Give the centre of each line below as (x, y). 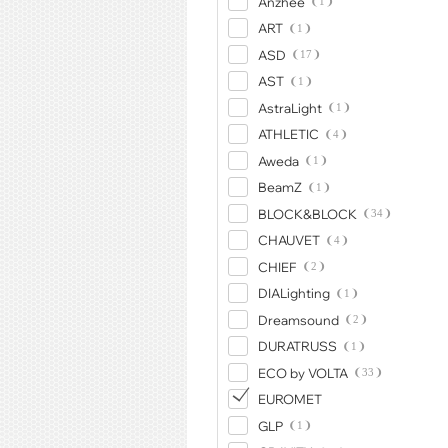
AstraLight (289, 107)
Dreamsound (298, 319)
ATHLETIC (288, 134)
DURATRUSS (297, 346)
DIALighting (293, 293)
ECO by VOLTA (302, 372)
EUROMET (289, 399)
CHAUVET (288, 240)
